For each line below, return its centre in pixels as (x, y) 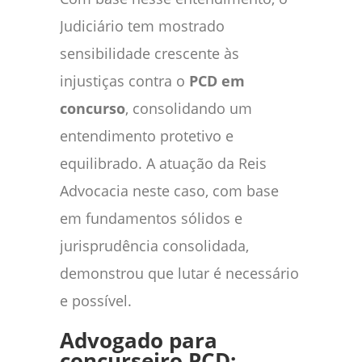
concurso (93, 108)
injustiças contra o (124, 80)
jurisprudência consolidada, (154, 245)
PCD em (217, 80)
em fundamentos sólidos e (151, 218)
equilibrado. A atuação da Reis (163, 163)
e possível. (96, 300)
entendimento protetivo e (147, 135)
